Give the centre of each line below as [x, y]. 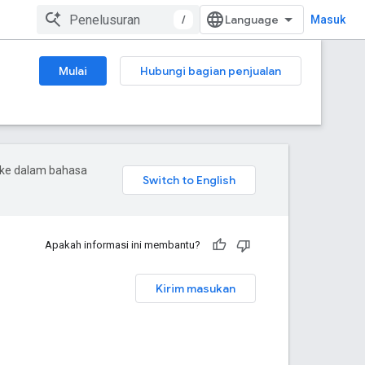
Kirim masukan [196, 288]
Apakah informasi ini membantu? [123, 245]
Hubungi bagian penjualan [211, 71]
